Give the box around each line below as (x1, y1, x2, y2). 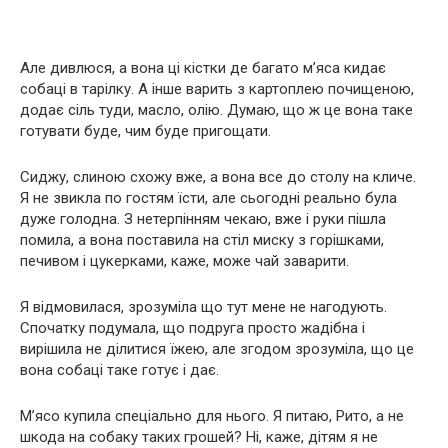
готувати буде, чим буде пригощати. (20, 121, 271, 140)
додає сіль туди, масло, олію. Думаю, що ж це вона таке (20, 100, 413, 119)
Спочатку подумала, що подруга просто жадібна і (20, 318, 365, 337)
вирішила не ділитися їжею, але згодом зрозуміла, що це (20, 339, 414, 358)
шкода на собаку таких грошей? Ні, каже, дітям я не (20, 427, 378, 446)
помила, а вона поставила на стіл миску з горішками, (20, 230, 384, 249)
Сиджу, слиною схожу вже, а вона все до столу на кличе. (20, 167, 416, 186)
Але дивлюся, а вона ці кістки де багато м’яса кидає (20, 58, 386, 77)
